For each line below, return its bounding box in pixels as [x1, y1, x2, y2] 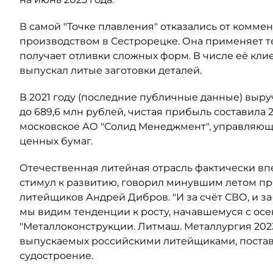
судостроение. [19, 250, 93, 261]
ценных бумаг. [19, 135, 93, 147]
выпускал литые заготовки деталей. [19, 65, 202, 76]
